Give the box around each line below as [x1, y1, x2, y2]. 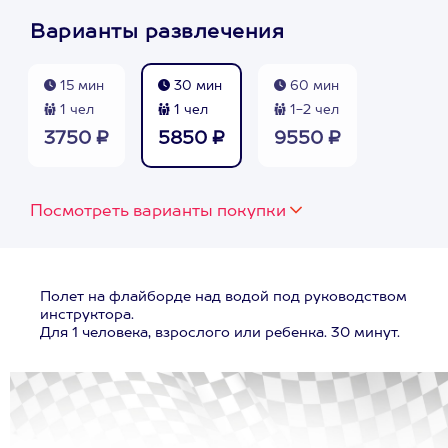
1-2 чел [286, 104, 339, 117]
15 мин [56, 80, 104, 93]
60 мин [286, 80, 339, 93]
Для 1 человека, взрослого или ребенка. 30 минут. [40, 326, 400, 340]
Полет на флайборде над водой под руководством [40, 290, 407, 304]
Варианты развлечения [30, 23, 284, 43]
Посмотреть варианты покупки [30, 204, 286, 220]
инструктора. [40, 308, 134, 322]
